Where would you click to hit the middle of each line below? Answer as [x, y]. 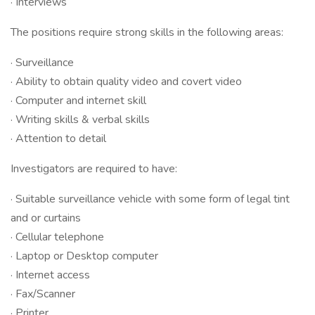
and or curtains [46, 218]
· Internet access [50, 275]
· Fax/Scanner [43, 294]
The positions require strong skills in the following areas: [147, 32]
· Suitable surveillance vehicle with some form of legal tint [150, 199]
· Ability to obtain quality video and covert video [126, 82]
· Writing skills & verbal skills [80, 120]
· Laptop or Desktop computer [84, 256]
